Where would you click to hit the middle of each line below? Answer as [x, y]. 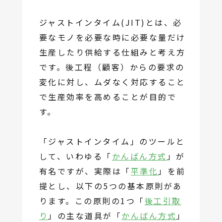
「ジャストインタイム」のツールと [112, 141]
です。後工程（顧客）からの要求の [112, 67]
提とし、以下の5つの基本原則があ [111, 186]
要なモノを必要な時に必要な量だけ [112, 37]
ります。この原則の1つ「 [92, 201]
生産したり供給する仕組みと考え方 [112, 52]
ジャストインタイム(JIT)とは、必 [111, 23]
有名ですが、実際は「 [85, 171]
